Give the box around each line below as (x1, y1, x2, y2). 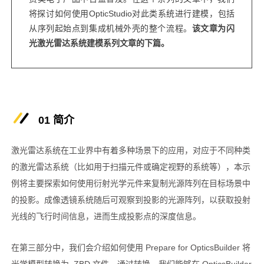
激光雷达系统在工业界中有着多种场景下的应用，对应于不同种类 (11, 146, 250, 156)
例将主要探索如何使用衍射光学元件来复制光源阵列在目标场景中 (11, 179, 250, 189)
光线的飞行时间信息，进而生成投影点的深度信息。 (11, 212, 201, 222)
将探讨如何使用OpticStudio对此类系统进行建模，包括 (28, 9, 235, 19)
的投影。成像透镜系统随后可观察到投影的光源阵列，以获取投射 (11, 195, 250, 205)
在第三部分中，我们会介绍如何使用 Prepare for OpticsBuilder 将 (11, 243, 250, 253)
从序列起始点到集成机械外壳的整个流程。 (28, 24, 192, 34)
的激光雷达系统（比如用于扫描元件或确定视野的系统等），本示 (11, 162, 250, 172)
